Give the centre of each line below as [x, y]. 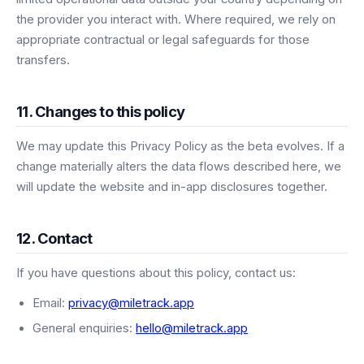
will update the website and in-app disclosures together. [172, 187]
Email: [50, 303]
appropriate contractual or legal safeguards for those [163, 40]
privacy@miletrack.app [131, 303]
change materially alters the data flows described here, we [179, 167]
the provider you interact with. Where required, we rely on [176, 20]
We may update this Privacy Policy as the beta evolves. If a [180, 147]
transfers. [43, 61]
